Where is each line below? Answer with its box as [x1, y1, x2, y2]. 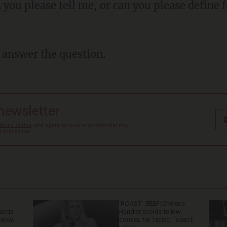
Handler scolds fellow [119, 208, 181, 216]
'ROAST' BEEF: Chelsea [119, 200, 185, 208]
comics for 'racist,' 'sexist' [119, 216, 195, 224]
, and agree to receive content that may [31, 123, 129, 128]
